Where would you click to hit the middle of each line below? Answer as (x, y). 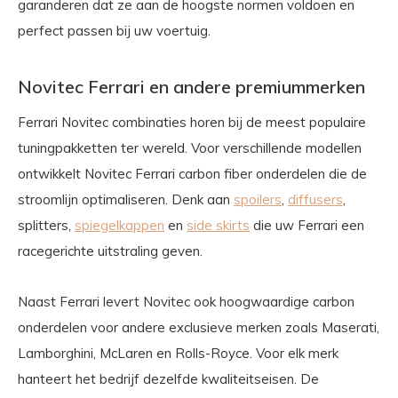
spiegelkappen (119, 225)
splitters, (46, 225)
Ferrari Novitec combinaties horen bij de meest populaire (192, 122)
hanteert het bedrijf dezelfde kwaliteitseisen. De (168, 378)
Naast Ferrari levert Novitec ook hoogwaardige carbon (186, 301)
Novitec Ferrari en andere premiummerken (191, 86)
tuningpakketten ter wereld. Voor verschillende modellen (190, 147)
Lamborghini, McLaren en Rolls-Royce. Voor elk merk (178, 353)
